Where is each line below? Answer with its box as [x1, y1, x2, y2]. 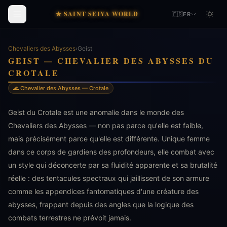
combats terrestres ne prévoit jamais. [8, 213, 131, 222]
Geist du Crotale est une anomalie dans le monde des [8, 108, 184, 117]
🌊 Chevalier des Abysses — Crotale [13, 85, 108, 92]
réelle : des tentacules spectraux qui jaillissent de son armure [8, 174, 209, 182]
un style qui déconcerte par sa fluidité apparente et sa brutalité [8, 161, 217, 169]
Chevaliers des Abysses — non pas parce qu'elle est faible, [8, 121, 203, 130]
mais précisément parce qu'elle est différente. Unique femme [8, 134, 210, 143]
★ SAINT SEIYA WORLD [55, 9, 139, 18]
